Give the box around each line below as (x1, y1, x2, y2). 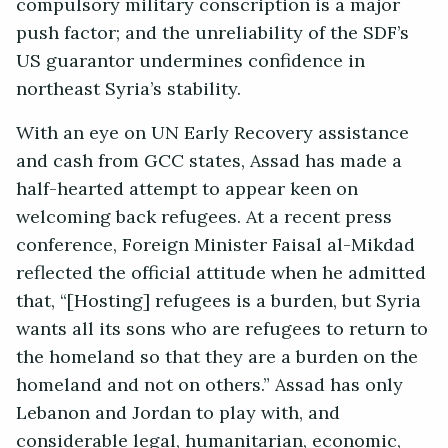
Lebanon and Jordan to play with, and (16, 396, 340, 431)
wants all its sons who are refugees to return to (16, 312, 428, 347)
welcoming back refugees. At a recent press (16, 200, 392, 235)
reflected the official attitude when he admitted (16, 256, 426, 291)
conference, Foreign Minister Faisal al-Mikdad (16, 228, 415, 263)
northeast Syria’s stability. (16, 72, 246, 107)
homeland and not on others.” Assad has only (16, 368, 403, 403)
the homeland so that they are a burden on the (16, 340, 418, 375)
